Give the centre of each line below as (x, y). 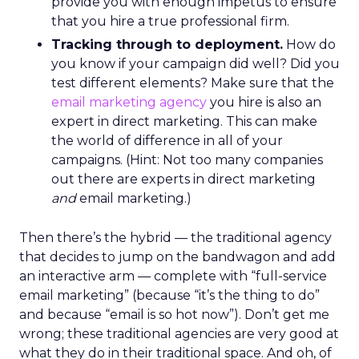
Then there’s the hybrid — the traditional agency (175, 238)
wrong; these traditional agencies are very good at (179, 334)
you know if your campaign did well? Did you (196, 64)
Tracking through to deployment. (167, 44)
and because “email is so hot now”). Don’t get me (174, 315)
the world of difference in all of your (167, 141)
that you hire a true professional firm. (170, 21)
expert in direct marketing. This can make (184, 121)
